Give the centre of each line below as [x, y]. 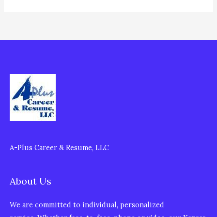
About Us [31, 181]
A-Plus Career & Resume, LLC [59, 148]
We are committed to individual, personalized [87, 205]
